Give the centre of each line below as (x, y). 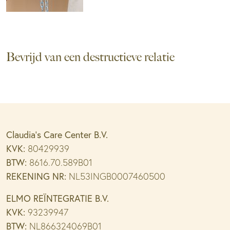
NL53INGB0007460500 (116, 176)
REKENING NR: (36, 176)
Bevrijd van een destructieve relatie (90, 57)
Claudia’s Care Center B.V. (57, 134)
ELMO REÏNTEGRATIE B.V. (57, 198)
